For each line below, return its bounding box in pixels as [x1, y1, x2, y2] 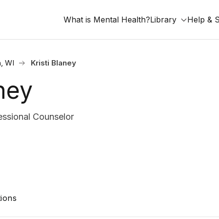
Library [150, 15, 176, 24]
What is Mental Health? [64, 15, 150, 24]
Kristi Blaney [31, 58, 76, 67]
